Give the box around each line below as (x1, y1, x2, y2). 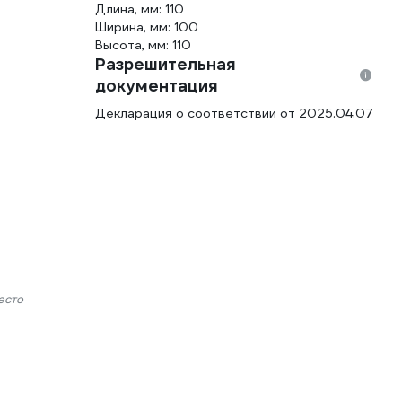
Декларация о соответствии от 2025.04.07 (95, 105, 373, 121)
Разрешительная (95, 54, 236, 74)
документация (95, 75, 218, 96)
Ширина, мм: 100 (95, 19, 198, 35)
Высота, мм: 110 (95, 37, 191, 53)
